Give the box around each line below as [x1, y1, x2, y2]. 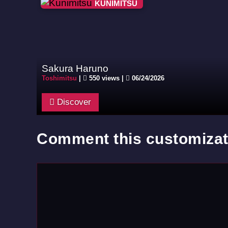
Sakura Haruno [42, 63, 108, 74]
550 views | [87, 74, 126, 82]
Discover [54, 97, 91, 107]
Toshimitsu [42, 74, 77, 82]
